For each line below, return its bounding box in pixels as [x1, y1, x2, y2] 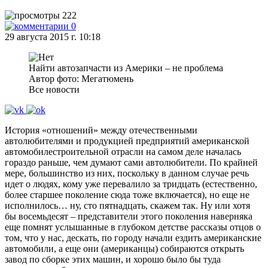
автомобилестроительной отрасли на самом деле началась [5, 147, 241, 157]
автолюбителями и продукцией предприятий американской [5, 136, 249, 146]
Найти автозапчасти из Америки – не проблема [29, 63, 223, 73]
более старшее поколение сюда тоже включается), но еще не [5, 190, 249, 200]
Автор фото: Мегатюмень [29, 74, 133, 84]
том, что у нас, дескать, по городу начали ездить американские [5, 233, 261, 243]
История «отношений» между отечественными [5, 125, 197, 135]
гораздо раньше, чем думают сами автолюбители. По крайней [5, 157, 258, 167]
